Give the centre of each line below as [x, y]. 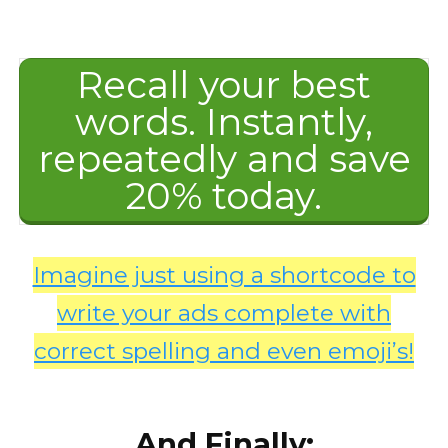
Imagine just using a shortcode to [224, 274]
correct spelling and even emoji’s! [224, 350]
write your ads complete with [224, 312]
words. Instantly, [224, 121]
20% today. [224, 195]
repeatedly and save [224, 158]
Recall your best [224, 84]
